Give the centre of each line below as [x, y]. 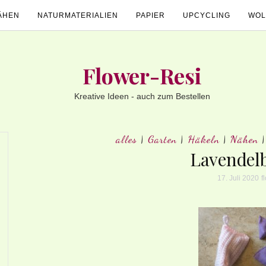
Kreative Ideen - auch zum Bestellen [142, 96]
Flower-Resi [142, 75]
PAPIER [151, 15]
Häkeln [204, 139]
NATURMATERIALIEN [78, 15]
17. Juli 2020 [238, 178]
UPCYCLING [207, 15]
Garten [162, 139]
